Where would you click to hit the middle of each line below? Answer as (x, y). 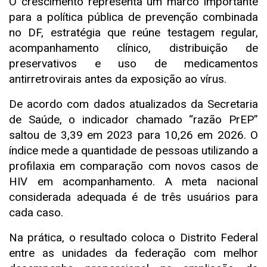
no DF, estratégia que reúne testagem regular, (133, 32)
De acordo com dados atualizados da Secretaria (133, 104)
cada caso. (36, 212)
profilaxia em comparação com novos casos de (133, 166)
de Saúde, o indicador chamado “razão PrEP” (133, 119)
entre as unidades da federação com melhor (133, 253)
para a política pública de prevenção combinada (133, 17)
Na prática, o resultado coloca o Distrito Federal (133, 237)
